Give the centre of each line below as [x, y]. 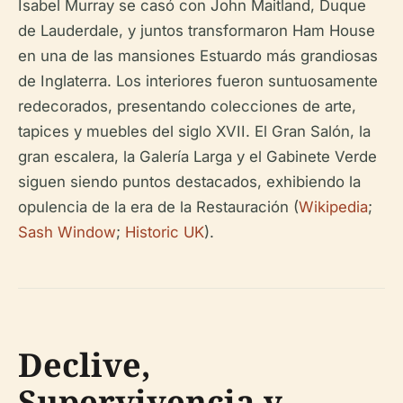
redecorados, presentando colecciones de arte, [187, 106]
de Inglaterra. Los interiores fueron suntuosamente [198, 81]
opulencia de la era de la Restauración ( [158, 207]
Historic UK [165, 232]
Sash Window [67, 232]
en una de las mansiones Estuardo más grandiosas [198, 56]
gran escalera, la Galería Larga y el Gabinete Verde [197, 157]
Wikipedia [333, 207]
